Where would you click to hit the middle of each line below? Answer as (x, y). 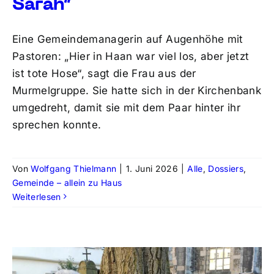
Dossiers (226, 168)
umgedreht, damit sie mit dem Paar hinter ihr (126, 107)
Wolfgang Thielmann (74, 168)
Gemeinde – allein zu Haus (67, 182)
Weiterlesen (36, 196)
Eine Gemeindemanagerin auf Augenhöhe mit (128, 39)
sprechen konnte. (57, 124)
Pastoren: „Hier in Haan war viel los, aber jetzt (131, 56)
